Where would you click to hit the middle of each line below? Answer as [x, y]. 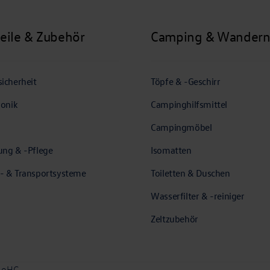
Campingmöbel [181, 127]
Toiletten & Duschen [190, 173]
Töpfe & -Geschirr [186, 82]
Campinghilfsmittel [189, 105]
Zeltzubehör [174, 219]
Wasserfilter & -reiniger [198, 196]
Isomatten [171, 150]
